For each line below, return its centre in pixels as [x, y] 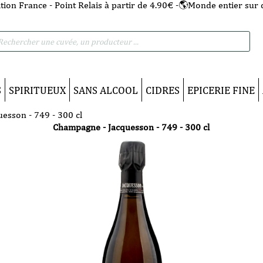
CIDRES [163, 90]
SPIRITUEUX [37, 90]
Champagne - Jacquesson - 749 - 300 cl [131, 127]
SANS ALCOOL [106, 90]
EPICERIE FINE [221, 90]
